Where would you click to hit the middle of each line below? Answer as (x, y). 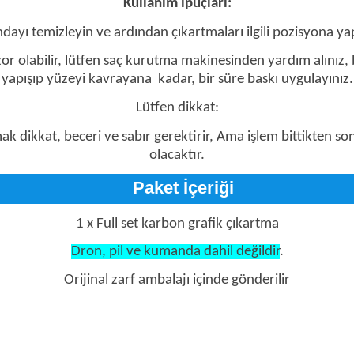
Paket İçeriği (183, 187)
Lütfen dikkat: (177, 108)
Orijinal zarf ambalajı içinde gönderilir (177, 280)
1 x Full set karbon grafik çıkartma (177, 224)
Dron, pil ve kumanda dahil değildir (175, 251)
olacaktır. (177, 155)
